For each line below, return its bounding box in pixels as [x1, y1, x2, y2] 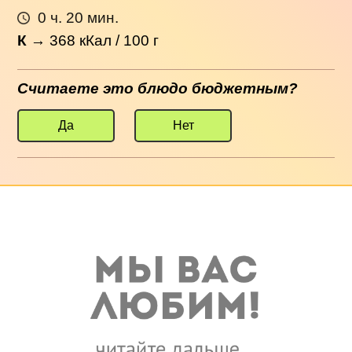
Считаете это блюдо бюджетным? [17, 80, 299, 97]
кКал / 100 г [75, 31, 159, 49]
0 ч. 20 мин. [37, 9, 119, 27]
